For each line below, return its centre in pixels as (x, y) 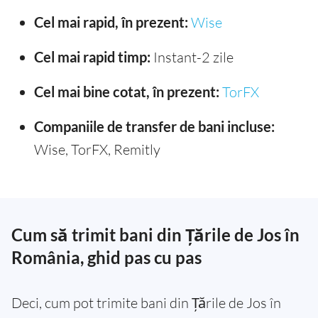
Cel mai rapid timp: (94, 57)
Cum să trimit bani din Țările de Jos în (155, 235)
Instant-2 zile (193, 57)
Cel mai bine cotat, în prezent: (127, 92)
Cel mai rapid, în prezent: (111, 22)
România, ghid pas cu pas (106, 258)
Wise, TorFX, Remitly (97, 150)
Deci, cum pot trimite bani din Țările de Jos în (146, 303)
